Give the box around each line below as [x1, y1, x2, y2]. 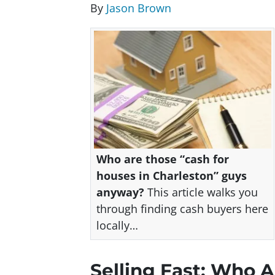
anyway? [96, 185, 144, 200]
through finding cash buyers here [96, 201, 268, 217]
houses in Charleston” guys [96, 168, 247, 184]
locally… [96, 218, 138, 233]
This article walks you [144, 185, 258, 200]
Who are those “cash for [96, 152, 229, 167]
